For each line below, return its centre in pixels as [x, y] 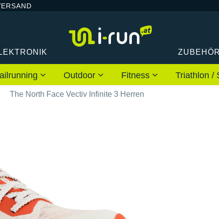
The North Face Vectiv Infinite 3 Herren [77, 94]
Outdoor [81, 75]
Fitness [137, 75]
